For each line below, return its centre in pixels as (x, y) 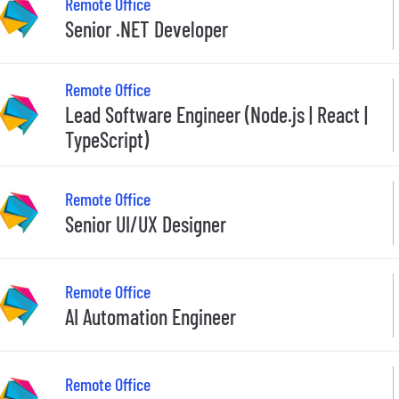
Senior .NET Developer (147, 29)
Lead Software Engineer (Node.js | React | (216, 114)
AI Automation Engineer (151, 317)
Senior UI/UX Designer (146, 224)
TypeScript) (107, 139)
